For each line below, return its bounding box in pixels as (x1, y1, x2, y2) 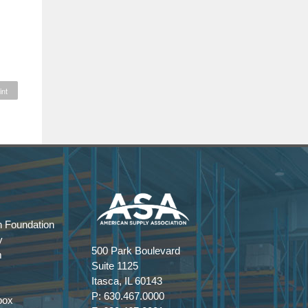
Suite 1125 (91, 260, 138, 272)
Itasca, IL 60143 (91, 275, 162, 287)
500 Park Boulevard (91, 245, 180, 257)
